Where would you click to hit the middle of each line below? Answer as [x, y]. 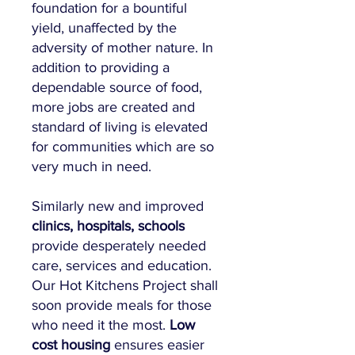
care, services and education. [122, 265]
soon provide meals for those [122, 305]
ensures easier [157, 345]
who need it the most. [101, 325]
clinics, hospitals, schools [108, 226]
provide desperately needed [119, 246]
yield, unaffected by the [104, 28]
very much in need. [94, 166]
